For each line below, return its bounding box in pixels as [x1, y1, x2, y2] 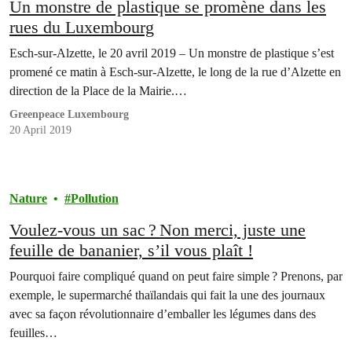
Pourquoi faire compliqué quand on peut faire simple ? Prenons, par [9, 269, 343, 284]
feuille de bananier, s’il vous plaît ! [9, 240, 253, 261]
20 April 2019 [9, 124, 71, 137]
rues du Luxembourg [9, 17, 154, 38]
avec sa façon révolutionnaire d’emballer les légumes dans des [9, 307, 316, 321]
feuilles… [9, 326, 57, 340]
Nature [9, 192, 47, 206]
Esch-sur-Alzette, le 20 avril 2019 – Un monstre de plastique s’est [9, 46, 334, 60]
